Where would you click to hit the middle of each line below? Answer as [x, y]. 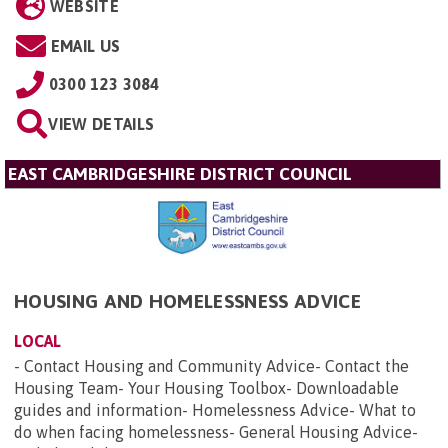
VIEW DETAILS [101, 124]
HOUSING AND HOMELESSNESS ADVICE [187, 301]
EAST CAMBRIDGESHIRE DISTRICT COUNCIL [180, 174]
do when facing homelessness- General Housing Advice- [216, 432]
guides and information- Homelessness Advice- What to [215, 410]
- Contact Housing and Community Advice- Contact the [211, 366]
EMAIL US [85, 46]
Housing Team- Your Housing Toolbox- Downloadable [206, 388]
